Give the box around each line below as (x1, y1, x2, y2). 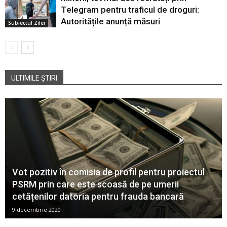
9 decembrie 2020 (12, 205, 61, 213)
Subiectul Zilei (8, 19, 45, 27)
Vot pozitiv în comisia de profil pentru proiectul (12, 166, 205, 177)
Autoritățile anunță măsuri (61, 16, 160, 27)
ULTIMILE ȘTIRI (11, 74, 57, 83)
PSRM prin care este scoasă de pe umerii (12, 178, 179, 190)
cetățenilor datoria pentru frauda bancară (12, 191, 184, 202)
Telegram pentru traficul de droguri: (61, 5, 199, 15)
